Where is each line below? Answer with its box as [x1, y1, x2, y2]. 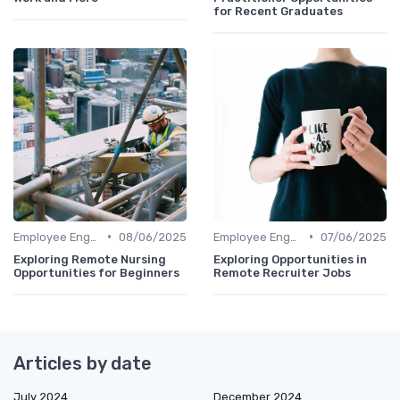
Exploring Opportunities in [213, 252, 367, 266]
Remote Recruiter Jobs [213, 265, 351, 279]
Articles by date [13, 352, 152, 374]
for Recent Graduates [213, 4, 343, 18]
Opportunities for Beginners [13, 265, 179, 279]
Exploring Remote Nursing [13, 252, 166, 266]
